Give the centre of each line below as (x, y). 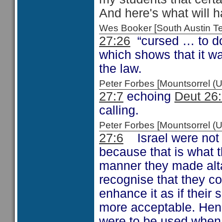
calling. (119, 110)
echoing (149, 96)
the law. (120, 69)
